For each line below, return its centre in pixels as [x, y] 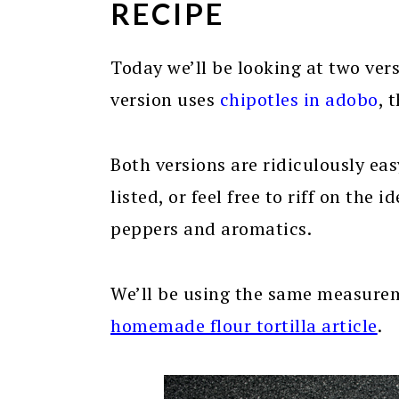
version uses [163, 99]
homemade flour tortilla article [244, 326]
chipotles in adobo [299, 99]
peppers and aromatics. [211, 228]
